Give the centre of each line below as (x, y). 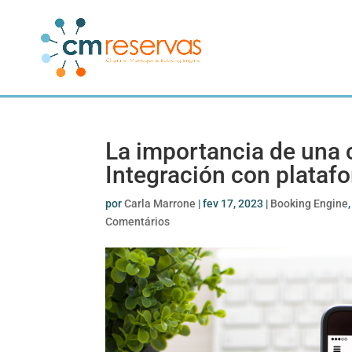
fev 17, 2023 (233, 203)
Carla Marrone (160, 203)
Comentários (138, 222)
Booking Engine (310, 203)
